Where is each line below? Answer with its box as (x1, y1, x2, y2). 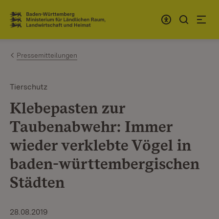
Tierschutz (10, 82, 47, 91)
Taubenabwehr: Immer (10, 117, 173, 136)
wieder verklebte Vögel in (10, 135, 191, 154)
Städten (10, 173, 65, 192)
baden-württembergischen (10, 154, 199, 173)
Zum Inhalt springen (24, 10, 105, 21)
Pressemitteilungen (17, 51, 77, 59)
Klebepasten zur (10, 98, 125, 117)
